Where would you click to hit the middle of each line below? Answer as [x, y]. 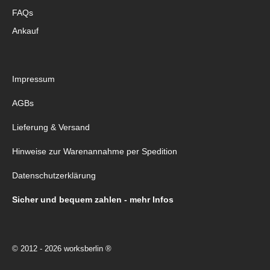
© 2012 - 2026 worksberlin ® [62, 249]
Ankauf [25, 31]
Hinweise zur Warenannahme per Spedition [95, 152]
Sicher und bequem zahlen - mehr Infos [93, 200]
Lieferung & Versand [51, 127]
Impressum [33, 79]
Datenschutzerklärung [54, 176]
